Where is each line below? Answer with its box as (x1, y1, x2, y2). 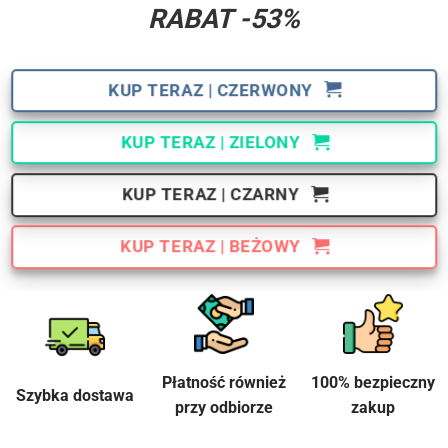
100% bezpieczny (311, 373, 436, 393)
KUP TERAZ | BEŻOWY (120, 236, 301, 257)
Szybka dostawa (15, 385, 134, 405)
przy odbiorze (174, 398, 273, 418)
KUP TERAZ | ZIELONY (120, 131, 301, 152)
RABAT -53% (148, 2, 300, 35)
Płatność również (161, 373, 286, 393)
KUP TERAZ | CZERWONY (108, 79, 314, 100)
